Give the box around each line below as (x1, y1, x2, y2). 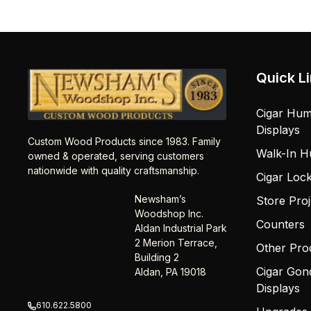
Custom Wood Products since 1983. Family (28, 135, 221, 147)
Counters (255, 217, 305, 232)
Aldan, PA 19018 (134, 265, 206, 278)
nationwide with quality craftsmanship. (28, 164, 200, 176)
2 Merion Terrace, (134, 236, 217, 249)
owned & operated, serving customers (28, 149, 205, 162)
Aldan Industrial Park (134, 221, 227, 234)
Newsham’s (134, 192, 186, 205)
